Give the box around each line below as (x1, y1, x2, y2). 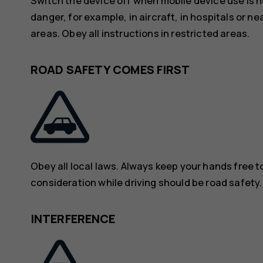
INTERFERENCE (31, 210, 116, 227)
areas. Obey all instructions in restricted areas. (31, 26, 250, 40)
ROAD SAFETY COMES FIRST (31, 62, 190, 77)
